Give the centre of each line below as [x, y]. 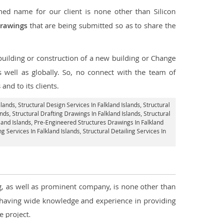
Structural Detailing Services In [124, 131]
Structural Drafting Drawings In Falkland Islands [76, 113]
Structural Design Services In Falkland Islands [79, 105]
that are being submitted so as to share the [101, 25]
